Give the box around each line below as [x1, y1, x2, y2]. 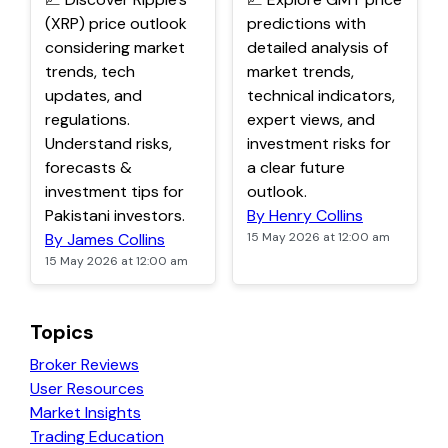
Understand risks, [45, 133, 172, 154]
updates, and [45, 85, 142, 106]
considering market [45, 37, 185, 58]
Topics [30, 319, 94, 345]
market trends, [247, 61, 354, 82]
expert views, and [247, 109, 375, 130]
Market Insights [30, 402, 141, 423]
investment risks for [247, 133, 391, 154]
